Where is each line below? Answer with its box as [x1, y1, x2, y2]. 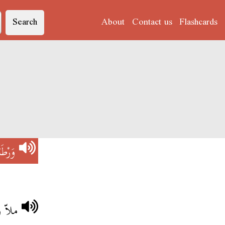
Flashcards [179, 12, 217, 33]
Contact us [132, 12, 172, 33]
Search [12, 12, 37, 33]
